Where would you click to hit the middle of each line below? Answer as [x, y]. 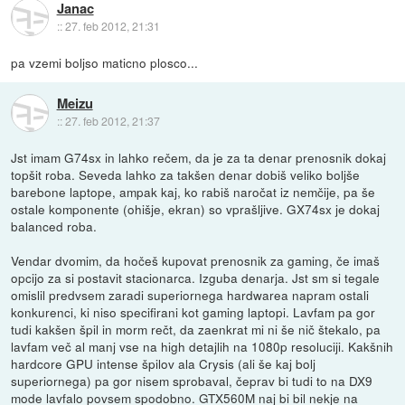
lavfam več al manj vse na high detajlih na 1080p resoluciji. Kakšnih [202, 346]
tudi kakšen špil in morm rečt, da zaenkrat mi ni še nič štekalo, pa [196, 329]
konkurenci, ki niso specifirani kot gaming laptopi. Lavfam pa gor [193, 311]
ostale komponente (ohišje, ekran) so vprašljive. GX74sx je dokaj [196, 208]
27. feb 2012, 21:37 [112, 121]
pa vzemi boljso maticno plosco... [105, 62]
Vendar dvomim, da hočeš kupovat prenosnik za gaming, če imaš [196, 260]
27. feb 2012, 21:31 [112, 26]
